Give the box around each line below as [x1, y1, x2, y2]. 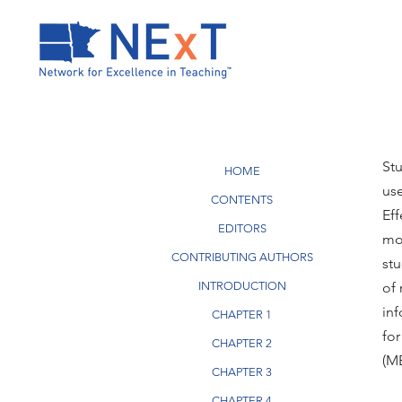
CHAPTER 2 [212, 336, 272, 350]
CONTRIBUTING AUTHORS [170, 250, 313, 264]
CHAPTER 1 [212, 308, 272, 321]
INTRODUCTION [197, 279, 286, 293]
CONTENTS [211, 193, 273, 206]
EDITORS [217, 222, 267, 235]
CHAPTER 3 [212, 365, 272, 379]
